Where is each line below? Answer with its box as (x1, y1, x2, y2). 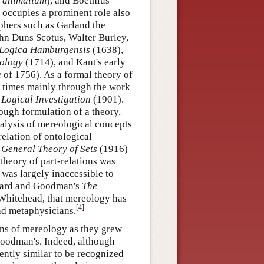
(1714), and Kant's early (23, 56, 126, 68)
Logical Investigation (1, 93, 91, 105)
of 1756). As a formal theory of (1, 68, 133, 80)
